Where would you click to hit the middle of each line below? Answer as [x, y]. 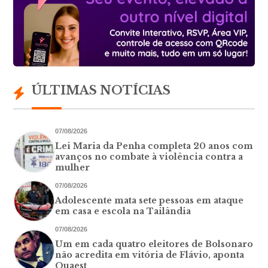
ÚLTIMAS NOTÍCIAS [101, 90]
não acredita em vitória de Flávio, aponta [150, 255]
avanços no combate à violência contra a [149, 157]
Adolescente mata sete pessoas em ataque [150, 200]
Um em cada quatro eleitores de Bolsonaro [154, 244]
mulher [73, 167]
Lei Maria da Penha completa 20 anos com [154, 146]
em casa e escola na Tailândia [123, 211]
